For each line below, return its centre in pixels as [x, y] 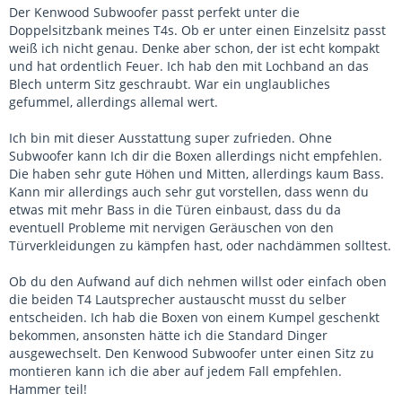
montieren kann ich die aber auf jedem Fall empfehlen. [175, 371]
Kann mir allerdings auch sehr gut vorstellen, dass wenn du [189, 192]
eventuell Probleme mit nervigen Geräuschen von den [171, 227]
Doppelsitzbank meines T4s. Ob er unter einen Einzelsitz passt [197, 30]
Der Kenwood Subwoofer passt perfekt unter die [154, 12]
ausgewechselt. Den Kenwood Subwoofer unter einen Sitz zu [192, 353]
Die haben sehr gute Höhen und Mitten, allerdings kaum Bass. [197, 174]
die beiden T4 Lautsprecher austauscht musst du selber [178, 299]
